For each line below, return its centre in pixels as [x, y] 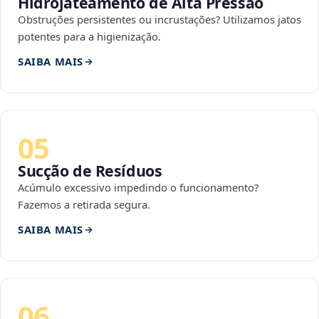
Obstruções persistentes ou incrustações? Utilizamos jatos [159, 20]
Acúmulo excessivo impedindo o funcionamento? [138, 188]
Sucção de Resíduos [90, 171]
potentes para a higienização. [89, 37]
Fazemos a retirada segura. [84, 205]
